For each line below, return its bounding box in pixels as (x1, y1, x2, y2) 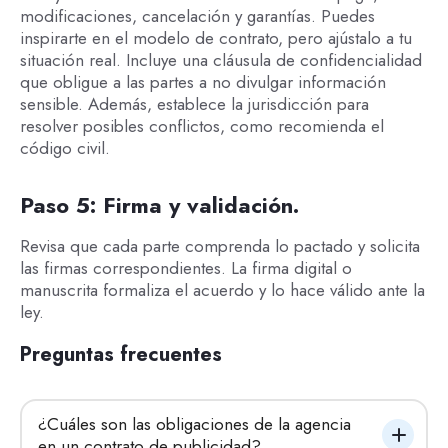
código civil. (19, 136, 110, 160)
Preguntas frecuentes (19, 340, 222, 370)
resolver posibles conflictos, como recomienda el (19, 114, 384, 138)
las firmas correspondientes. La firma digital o (19, 256, 352, 280)
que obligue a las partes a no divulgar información (19, 70, 386, 94)
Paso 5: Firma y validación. (19, 189, 299, 221)
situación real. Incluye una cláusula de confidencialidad (19, 48, 422, 72)
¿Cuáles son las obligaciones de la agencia (37, 412, 351, 437)
